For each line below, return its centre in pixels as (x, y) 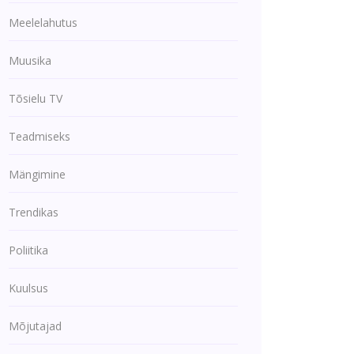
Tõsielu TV (36, 98)
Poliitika (28, 250)
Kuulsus (28, 288)
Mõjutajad (35, 326)
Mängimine (37, 174)
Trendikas (34, 212)
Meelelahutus (43, 23)
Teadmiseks (40, 136)
